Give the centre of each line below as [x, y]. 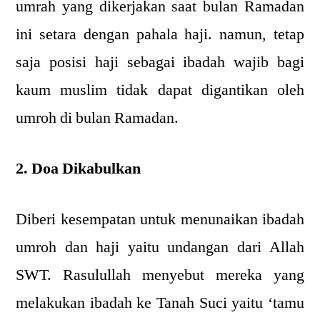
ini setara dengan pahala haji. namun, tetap [160, 34]
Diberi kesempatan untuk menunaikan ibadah [160, 219]
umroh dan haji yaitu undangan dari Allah [160, 247]
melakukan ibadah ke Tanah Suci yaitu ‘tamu [160, 303]
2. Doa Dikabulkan [78, 169]
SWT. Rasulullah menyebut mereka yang [160, 275]
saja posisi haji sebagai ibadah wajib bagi [160, 62]
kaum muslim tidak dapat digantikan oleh [160, 90]
